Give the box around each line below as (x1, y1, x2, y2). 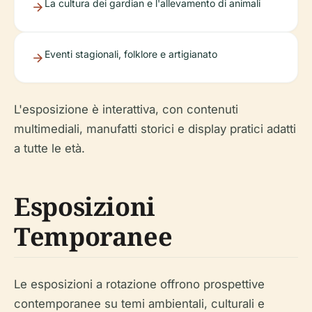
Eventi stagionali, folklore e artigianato (45, 48, 217, 61)
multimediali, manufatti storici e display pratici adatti (14, 122, 296, 136)
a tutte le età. (14, 141, 85, 156)
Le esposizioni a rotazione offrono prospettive (14, 277, 265, 292)
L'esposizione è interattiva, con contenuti (14, 102, 238, 117)
